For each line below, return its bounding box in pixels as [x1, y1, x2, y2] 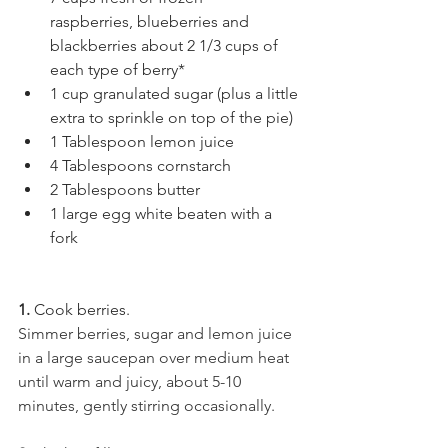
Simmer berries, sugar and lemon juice [18, 324, 296, 344]
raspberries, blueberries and [50, 12, 253, 32]
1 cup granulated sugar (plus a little [50, 84, 302, 104]
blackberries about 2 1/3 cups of [50, 36, 282, 56]
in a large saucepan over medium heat [18, 348, 293, 368]
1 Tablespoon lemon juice [50, 132, 234, 152]
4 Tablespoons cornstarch [50, 156, 231, 176]
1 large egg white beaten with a [50, 204, 276, 224]
